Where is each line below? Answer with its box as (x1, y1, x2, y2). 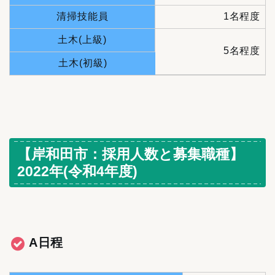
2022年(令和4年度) (17, 163, 137, 180)
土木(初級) (58, 58, 107, 69)
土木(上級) (58, 34, 107, 45)
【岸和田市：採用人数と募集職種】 (17, 146, 244, 163)
